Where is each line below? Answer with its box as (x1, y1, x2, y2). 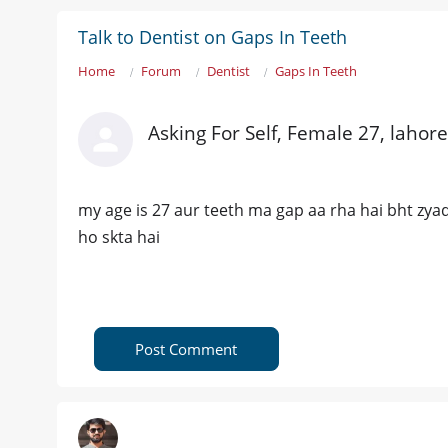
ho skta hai (78, 226, 160, 249)
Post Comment (135, 339, 238, 360)
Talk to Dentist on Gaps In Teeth (78, 25, 347, 50)
